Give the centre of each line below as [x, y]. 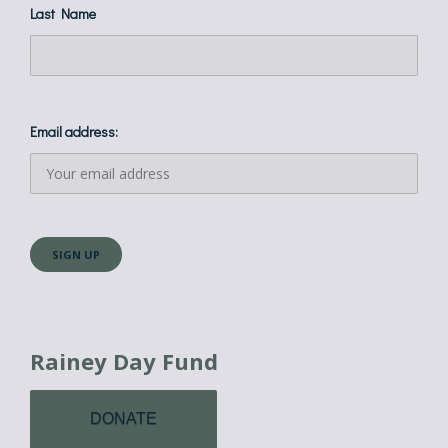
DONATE [123, 418]
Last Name [63, 13]
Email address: [74, 131]
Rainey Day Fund [124, 361]
